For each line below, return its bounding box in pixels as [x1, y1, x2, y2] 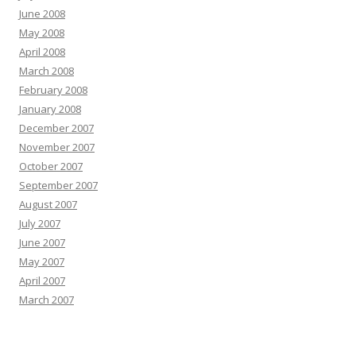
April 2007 [19, 273, 65, 288]
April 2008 [19, 44, 65, 59]
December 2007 [19, 121, 94, 135]
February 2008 [19, 83, 87, 97]
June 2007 [19, 235, 65, 250]
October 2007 [19, 159, 83, 173]
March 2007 [19, 292, 74, 307]
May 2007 [19, 254, 64, 269]
